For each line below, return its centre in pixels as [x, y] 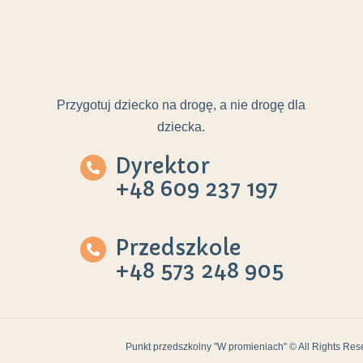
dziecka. [181, 127]
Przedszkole [178, 248]
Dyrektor [162, 166]
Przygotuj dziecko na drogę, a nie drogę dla [181, 105]
